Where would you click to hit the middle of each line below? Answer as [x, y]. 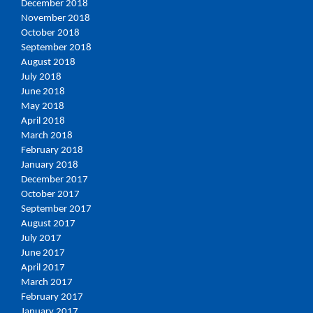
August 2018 [48, 63]
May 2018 [43, 107]
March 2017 [47, 283]
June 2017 [43, 254]
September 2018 [56, 48]
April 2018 [43, 122]
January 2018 [50, 166]
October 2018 [50, 34]
